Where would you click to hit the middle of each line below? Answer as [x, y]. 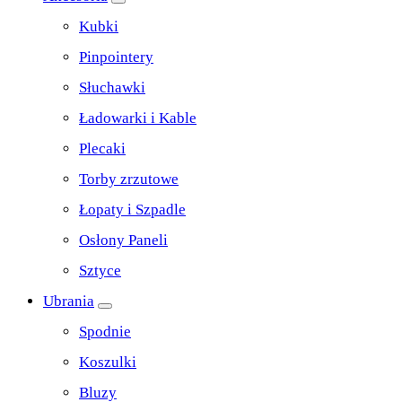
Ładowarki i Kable [138, 118]
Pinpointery [116, 57]
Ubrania [69, 301]
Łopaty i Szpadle [132, 210]
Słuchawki [112, 88]
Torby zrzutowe [129, 179]
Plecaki [102, 149]
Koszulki [108, 363]
